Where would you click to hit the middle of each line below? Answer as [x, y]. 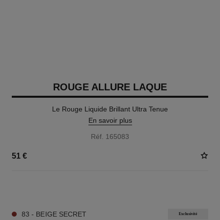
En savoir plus [110, 120]
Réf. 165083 [110, 137]
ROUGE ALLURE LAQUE [110, 87]
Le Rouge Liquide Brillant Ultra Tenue [110, 109]
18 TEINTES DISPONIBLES [49, 189]
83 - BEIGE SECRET [54, 214]
